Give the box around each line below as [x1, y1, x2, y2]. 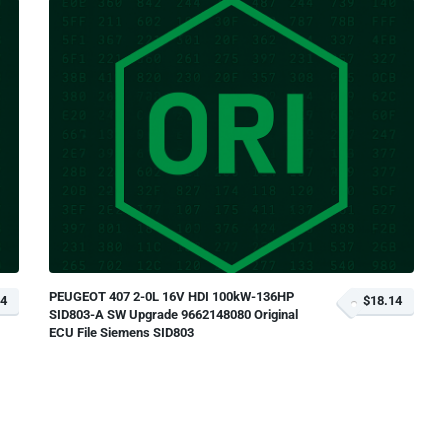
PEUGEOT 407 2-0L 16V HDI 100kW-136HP [49, 288, 294, 304]
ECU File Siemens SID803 [49, 324, 194, 340]
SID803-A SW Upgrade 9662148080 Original [49, 306, 298, 322]
